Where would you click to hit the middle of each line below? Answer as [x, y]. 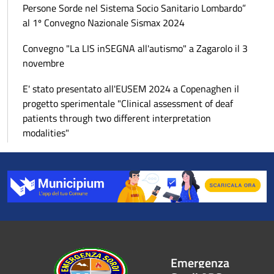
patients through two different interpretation [117, 118]
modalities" [46, 132]
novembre [43, 63]
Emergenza [200, 262]
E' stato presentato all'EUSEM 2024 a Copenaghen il [131, 88]
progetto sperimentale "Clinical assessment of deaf [128, 103]
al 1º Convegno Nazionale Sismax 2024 [104, 22]
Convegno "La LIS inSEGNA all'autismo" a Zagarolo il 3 [135, 48]
